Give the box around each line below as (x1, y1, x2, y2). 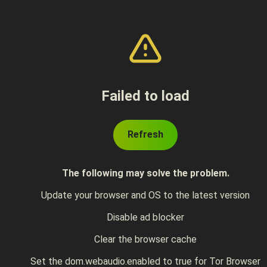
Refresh (128, 129, 163, 140)
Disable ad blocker (107, 212, 184, 223)
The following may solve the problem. (61, 167, 229, 179)
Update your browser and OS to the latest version (41, 190, 250, 201)
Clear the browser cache (94, 234, 197, 245)
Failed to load (101, 88, 190, 104)
